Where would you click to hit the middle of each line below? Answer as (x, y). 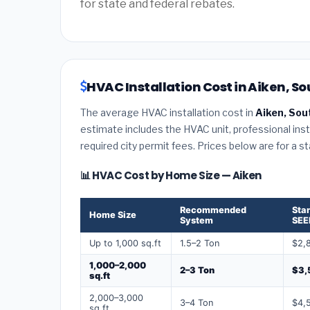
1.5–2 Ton (200, 243)
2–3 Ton (197, 270)
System (197, 220)
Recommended (213, 210)
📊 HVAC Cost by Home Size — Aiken (171, 175)
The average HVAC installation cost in (168, 112)
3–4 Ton (197, 302)
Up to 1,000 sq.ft (125, 243)
